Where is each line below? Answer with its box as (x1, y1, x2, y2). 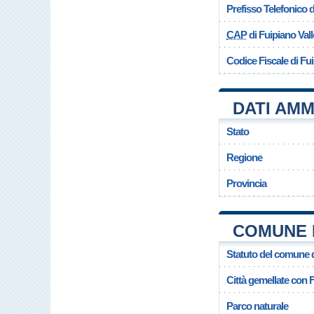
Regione (226, 151, 262, 163)
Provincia (226, 177, 266, 189)
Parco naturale (226, 300, 288, 312)
